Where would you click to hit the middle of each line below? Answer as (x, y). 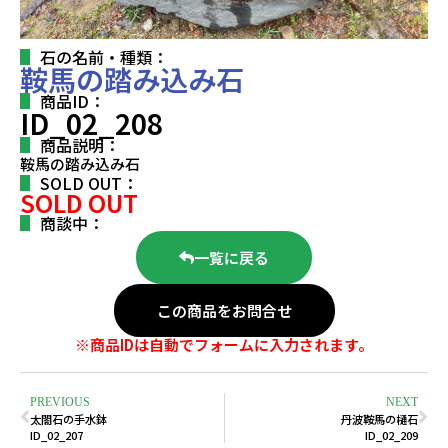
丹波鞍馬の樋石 (379, 418)
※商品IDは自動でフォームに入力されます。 (224, 344)
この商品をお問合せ (224, 310)
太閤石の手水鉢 (68, 418)
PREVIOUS (60, 401)
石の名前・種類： (104, 56)
